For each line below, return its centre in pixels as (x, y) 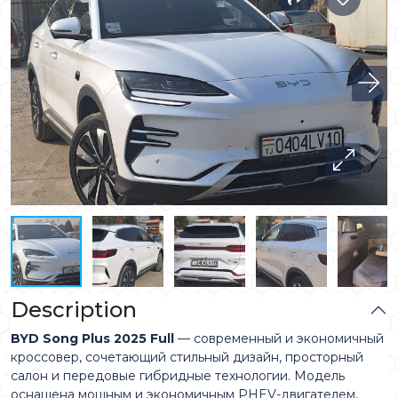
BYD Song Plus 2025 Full (92, 338)
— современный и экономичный (279, 338)
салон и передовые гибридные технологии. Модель (178, 376)
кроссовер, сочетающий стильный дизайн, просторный (187, 357)
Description (74, 310)
